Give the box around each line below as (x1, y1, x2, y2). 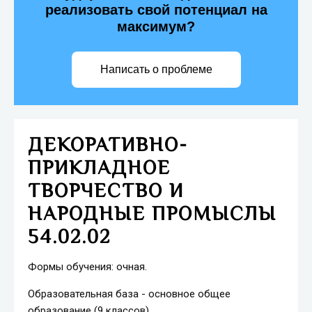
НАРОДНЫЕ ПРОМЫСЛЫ (28, 203, 276, 224)
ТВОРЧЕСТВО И (28, 180, 184, 201)
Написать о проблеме (100, 63, 212, 75)
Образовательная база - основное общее (28, 288, 231, 300)
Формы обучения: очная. (28, 260, 147, 273)
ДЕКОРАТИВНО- (28, 134, 188, 155)
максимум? (117, 19, 195, 34)
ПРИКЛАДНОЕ (28, 157, 171, 178)
